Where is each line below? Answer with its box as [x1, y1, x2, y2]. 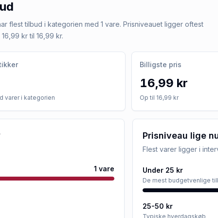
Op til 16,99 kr [140, 94, 179, 101]
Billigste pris [140, 60, 182, 69]
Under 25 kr [143, 166, 183, 174]
